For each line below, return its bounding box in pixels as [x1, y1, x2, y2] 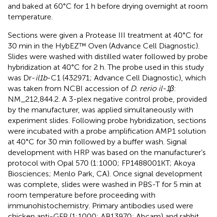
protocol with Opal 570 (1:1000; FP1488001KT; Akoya [8, 158, 195, 168]
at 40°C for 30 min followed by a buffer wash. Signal [8, 137, 187, 146]
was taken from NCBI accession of [8, 83, 130, 93]
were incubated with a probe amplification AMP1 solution [8, 126, 206, 136]
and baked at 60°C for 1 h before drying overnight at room [8, 1, 208, 11]
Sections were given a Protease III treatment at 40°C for [8, 30, 203, 40]
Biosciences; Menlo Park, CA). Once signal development [8, 169, 202, 178]
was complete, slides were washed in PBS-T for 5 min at [8, 179, 201, 189]
